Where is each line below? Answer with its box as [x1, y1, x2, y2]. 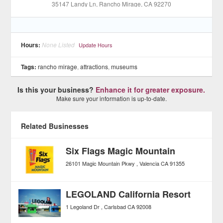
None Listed [42, 40, 75, 49]
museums [111, 62, 138, 71]
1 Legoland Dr [66, 202, 100, 211]
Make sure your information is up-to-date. [56, 94, 167, 103]
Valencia [139, 159, 160, 167]
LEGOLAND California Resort [66, 187, 191, 201]
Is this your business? [17, 84, 96, 95]
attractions [80, 62, 109, 71]
